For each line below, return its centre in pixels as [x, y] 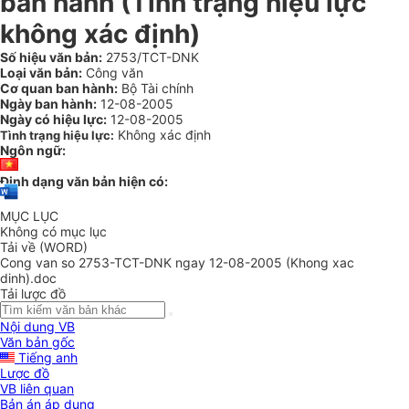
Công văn [113, 73]
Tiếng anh [46, 358]
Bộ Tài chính [156, 88]
